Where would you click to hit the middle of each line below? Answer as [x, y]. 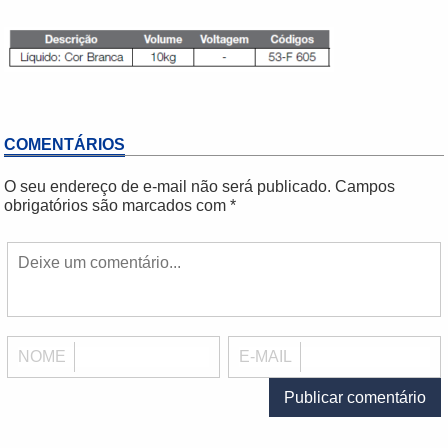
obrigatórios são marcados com [116, 205]
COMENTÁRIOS [64, 144]
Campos [364, 186]
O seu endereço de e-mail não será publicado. [167, 186]
